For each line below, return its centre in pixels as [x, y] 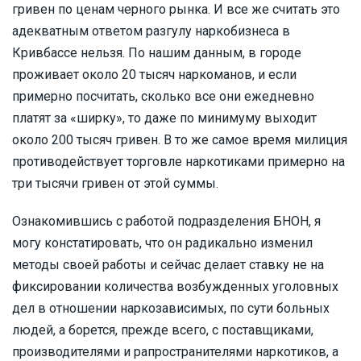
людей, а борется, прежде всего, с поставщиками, [163, 330]
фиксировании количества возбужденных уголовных [175, 286]
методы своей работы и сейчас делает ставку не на [168, 265]
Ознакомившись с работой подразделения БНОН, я [166, 221]
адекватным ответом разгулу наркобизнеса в [151, 31]
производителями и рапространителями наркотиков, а [175, 352]
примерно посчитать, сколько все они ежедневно [163, 96]
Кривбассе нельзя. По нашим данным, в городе [157, 53]
